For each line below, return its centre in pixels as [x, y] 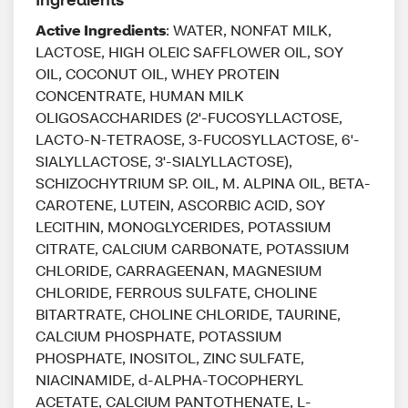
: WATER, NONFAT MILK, [249, 30]
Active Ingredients [101, 30]
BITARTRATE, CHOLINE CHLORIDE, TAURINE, [188, 314]
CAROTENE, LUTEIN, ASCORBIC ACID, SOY [180, 204]
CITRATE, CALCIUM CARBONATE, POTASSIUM [193, 248]
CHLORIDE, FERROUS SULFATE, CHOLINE [176, 292]
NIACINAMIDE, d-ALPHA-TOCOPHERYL [169, 379]
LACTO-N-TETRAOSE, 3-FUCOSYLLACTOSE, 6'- [198, 139]
